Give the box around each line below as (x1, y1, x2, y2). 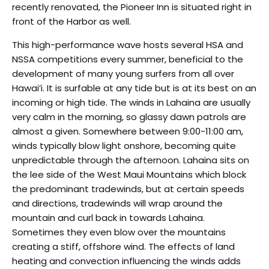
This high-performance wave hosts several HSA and (12, 38, 243, 51)
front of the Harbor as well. (12, 14, 131, 28)
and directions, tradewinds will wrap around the (12, 196, 223, 210)
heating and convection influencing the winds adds (12, 254, 241, 267)
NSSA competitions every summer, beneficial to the (12, 52, 243, 65)
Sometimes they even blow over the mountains (12, 225, 226, 238)
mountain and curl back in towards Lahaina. (12, 211, 205, 224)
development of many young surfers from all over (12, 67, 234, 80)
